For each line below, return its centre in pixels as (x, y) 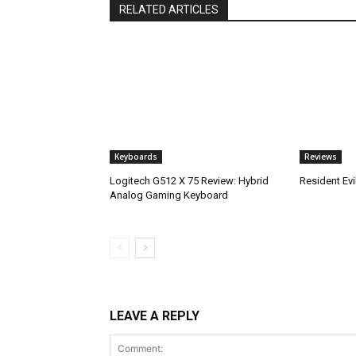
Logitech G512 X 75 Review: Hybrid (189, 181)
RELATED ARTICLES (169, 10)
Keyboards (136, 157)
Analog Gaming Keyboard (169, 195)
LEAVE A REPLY (155, 316)
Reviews (320, 157)
